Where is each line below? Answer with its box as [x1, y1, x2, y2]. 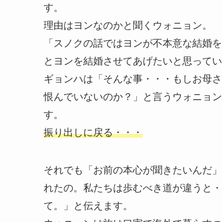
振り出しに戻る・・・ [44, 127, 143, 138]
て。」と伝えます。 [44, 200, 133, 212]
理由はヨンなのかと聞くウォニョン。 [44, 20, 212, 31]
